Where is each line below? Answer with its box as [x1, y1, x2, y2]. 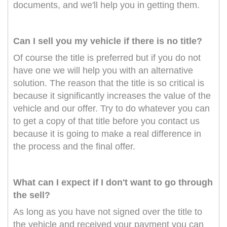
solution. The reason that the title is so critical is [13, 78, 204, 89]
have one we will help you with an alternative [13, 65, 193, 76]
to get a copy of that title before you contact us [13, 116, 200, 127]
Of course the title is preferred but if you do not [13, 53, 201, 63]
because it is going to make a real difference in [13, 129, 201, 139]
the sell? [13, 190, 50, 201]
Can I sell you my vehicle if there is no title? [13, 36, 202, 47]
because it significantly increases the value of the [13, 91, 211, 101]
